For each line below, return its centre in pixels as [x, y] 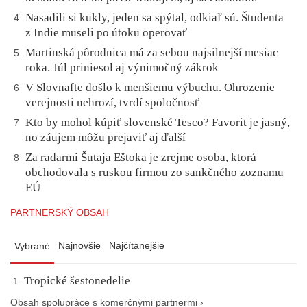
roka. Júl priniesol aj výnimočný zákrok [122, 67]
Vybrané [32, 246]
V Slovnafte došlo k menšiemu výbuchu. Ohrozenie [150, 87]
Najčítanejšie [137, 245]
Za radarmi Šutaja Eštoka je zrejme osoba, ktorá [141, 157]
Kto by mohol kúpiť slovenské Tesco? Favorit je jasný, [158, 122]
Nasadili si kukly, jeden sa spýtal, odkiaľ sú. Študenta [155, 17]
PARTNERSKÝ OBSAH [60, 212]
